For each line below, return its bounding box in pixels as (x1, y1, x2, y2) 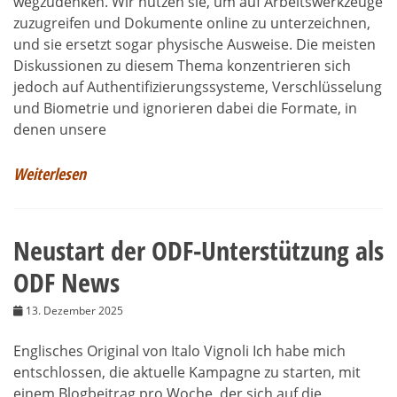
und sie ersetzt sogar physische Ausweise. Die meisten (13, 34, 376, 54)
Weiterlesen (13, 162, 86, 184)
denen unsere (13, 119, 106, 139)
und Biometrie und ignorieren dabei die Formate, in (13, 97, 357, 118)
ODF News (13, 263, 120, 300)
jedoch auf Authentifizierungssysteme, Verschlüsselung (13, 76, 382, 97)
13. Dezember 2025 (26, 302, 123, 318)
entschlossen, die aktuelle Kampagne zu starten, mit (13, 362, 361, 382)
